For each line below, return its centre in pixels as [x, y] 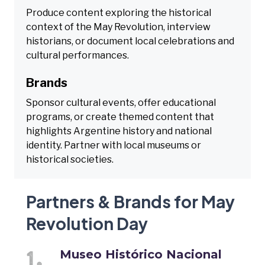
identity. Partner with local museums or [114, 145]
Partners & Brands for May [130, 201]
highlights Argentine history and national [119, 131]
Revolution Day [87, 223]
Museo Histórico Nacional [141, 254]
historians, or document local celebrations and [130, 41]
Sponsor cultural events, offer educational [121, 102]
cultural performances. [77, 55]
